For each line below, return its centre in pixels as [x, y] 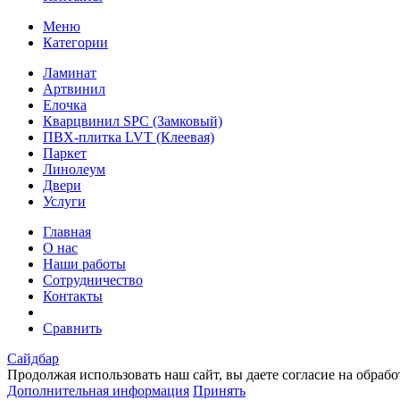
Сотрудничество [93, 279]
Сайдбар [33, 358]
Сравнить [72, 328]
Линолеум [74, 169]
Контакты [73, 296]
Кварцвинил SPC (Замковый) [133, 121]
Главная [67, 231]
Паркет [65, 153]
